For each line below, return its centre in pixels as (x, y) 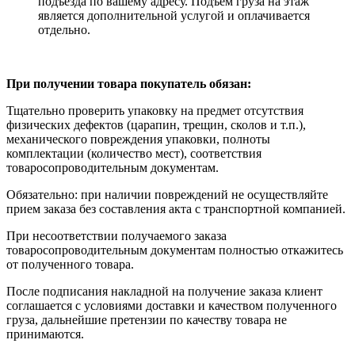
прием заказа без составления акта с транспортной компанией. (176, 208)
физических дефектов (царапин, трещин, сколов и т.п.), (156, 124)
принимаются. (45, 334)
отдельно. (66, 29)
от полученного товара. (70, 264)
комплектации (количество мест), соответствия (134, 153)
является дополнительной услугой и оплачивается (174, 15)
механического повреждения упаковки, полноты (138, 139)
